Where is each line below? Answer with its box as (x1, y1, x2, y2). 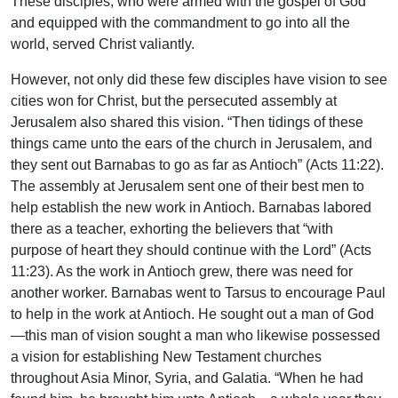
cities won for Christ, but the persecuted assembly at (11, 92, 337, 108)
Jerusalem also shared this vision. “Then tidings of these (11, 114, 363, 130)
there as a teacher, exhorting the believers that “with (11, 220, 333, 236)
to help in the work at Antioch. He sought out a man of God (11, 306, 374, 322)
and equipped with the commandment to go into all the (11, 14, 350, 30)
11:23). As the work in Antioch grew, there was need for (11, 263, 353, 279)
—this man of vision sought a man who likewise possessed (11, 327, 380, 343)
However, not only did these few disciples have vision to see (11, 71, 387, 87)
